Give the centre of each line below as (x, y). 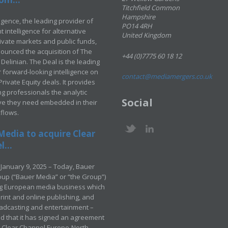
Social (137, 103)
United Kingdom (146, 35)
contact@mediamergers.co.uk (167, 76)
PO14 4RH (137, 26)
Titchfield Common (151, 8)
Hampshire (138, 17)
